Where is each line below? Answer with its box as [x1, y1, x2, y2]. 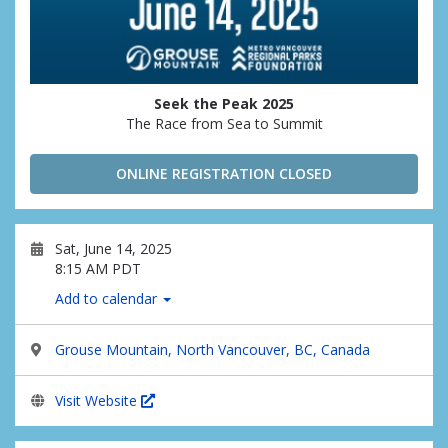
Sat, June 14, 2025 [55, 239, 172, 258]
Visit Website [55, 391, 141, 410]
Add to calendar [55, 289, 161, 308]
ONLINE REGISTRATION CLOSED [116, 164, 332, 183]
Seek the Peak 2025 [154, 94, 294, 113]
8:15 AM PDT [55, 259, 141, 278]
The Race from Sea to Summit [125, 114, 323, 133]
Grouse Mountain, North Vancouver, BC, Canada [55, 340, 370, 359]
